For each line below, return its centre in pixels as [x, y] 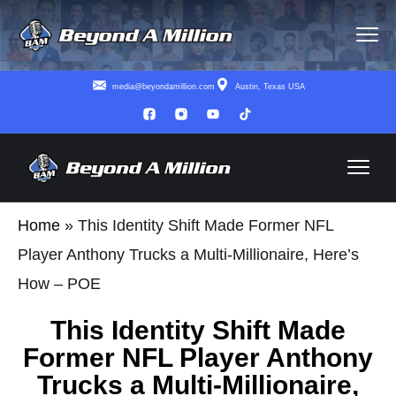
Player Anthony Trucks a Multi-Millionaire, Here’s [188, 254]
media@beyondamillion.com [163, 86]
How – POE [59, 283]
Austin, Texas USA [270, 86]
